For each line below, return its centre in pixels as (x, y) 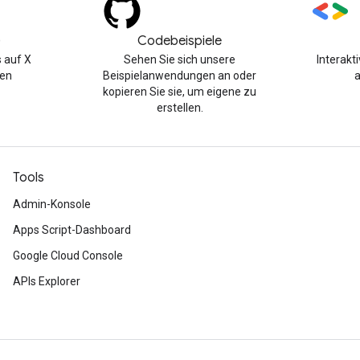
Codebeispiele (180, 41)
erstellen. (180, 108)
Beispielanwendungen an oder (180, 76)
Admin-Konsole (52, 204)
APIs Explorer (47, 281)
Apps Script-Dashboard (72, 230)
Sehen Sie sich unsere (180, 59)
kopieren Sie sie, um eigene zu (180, 92)
